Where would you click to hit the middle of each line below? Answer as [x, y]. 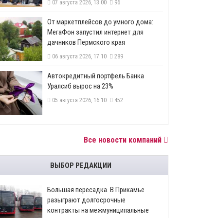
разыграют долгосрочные [86, 200]
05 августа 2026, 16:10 [80, 100]
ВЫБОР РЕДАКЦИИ [81, 165]
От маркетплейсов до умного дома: [100, 22]
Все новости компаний [124, 140]
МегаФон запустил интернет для [95, 32]
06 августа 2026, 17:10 [80, 56]
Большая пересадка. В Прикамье [96, 190]
